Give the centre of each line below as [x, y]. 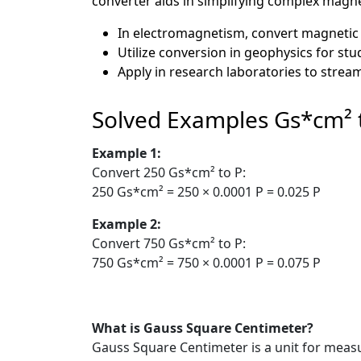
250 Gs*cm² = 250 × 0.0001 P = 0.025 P [206, 191]
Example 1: [127, 153]
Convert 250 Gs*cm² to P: [169, 172]
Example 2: [127, 224]
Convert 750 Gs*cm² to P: [169, 243]
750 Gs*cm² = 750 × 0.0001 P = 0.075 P [206, 262]
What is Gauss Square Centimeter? [203, 328]
